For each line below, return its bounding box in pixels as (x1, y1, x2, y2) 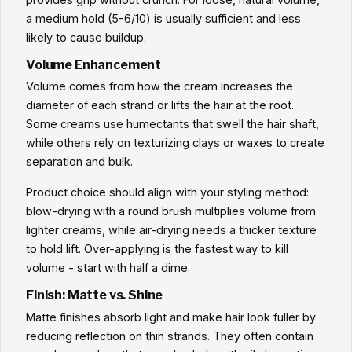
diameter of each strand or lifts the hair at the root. (26, 98, 294, 112)
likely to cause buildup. (26, 30, 146, 44)
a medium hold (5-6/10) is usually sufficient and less (26, 11, 301, 25)
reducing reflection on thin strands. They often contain (26, 328, 313, 343)
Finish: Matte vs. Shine (26, 288, 163, 303)
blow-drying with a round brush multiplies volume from (26, 203, 316, 218)
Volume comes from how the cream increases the (26, 79, 293, 93)
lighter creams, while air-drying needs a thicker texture (26, 222, 317, 236)
